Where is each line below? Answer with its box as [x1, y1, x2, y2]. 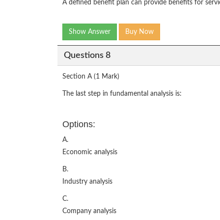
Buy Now [125, 28, 154, 35]
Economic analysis [62, 149, 117, 156]
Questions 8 [63, 51, 110, 60]
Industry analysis [62, 178, 112, 185]
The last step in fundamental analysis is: [62, 90, 182, 97]
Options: [62, 119, 95, 129]
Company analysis [62, 208, 116, 215]
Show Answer [69, 28, 110, 35]
